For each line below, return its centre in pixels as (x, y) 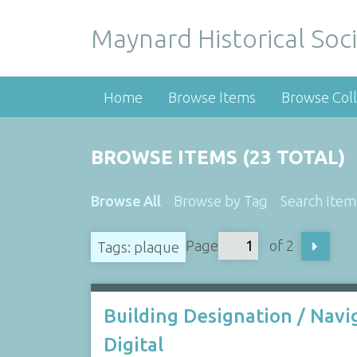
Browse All (126, 201)
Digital (133, 345)
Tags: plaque (138, 247)
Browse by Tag (220, 201)
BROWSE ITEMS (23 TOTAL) (218, 157)
